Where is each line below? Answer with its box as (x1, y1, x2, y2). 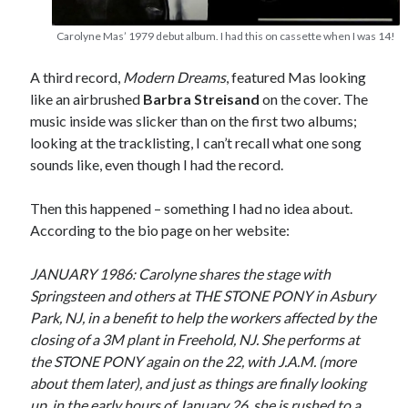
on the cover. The (260, 90, 369, 108)
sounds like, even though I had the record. (30, 156, 284, 174)
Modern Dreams (123, 68, 227, 87)
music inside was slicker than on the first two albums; (30, 112, 358, 130)
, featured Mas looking (226, 68, 367, 87)
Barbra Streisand (143, 90, 260, 108)
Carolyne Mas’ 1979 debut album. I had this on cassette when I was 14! (56, 29, 395, 44)
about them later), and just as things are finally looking (30, 374, 367, 393)
